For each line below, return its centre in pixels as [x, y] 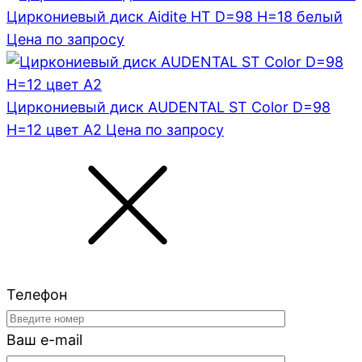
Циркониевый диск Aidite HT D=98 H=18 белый [175, 17]
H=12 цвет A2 [54, 130]
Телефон [37, 295]
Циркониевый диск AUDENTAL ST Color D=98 [168, 107]
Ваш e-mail [44, 340]
